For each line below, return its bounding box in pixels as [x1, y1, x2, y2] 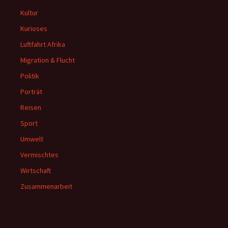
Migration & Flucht [20, 55, 75, 65]
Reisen [20, 103, 41, 112]
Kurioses [20, 24, 47, 33]
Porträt [20, 87, 42, 96]
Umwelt [20, 134, 43, 144]
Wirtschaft [20, 166, 51, 175]
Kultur [20, 8, 38, 17]
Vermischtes [20, 150, 59, 159]
